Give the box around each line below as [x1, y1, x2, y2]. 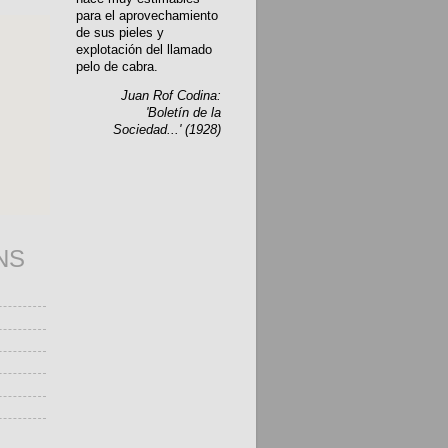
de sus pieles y [76, 25, 164, 40]
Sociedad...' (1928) [113, 123, 221, 138]
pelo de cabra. [76, 59, 158, 74]
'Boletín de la [146, 106, 221, 121]
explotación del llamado [76, 42, 212, 57]
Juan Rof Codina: [121, 89, 221, 104]
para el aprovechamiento [76, 8, 218, 23]
